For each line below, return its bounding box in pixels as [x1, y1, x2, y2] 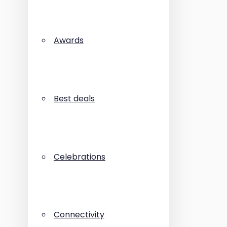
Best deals [53, 93, 95, 105]
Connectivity [53, 209, 104, 221]
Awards [53, 34, 84, 47]
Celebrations [53, 150, 105, 163]
